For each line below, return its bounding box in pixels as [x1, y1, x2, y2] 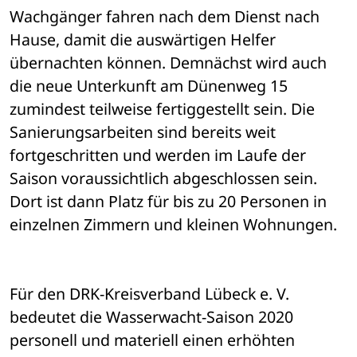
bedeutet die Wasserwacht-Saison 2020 [10, 306, 293, 328]
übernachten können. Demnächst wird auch [10, 52, 327, 74]
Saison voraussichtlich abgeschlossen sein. [10, 167, 317, 190]
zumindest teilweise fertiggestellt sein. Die [10, 98, 315, 120]
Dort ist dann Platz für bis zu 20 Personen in [10, 190, 327, 213]
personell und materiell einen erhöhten [10, 329, 295, 351]
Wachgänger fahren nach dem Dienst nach [10, 6, 320, 28]
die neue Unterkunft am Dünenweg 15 [10, 75, 288, 97]
